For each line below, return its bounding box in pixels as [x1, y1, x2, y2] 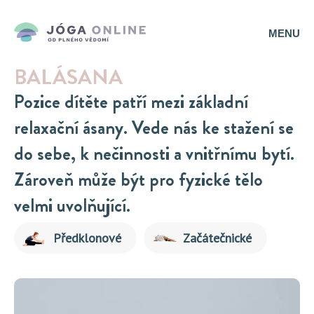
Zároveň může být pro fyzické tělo [14, 167, 263, 193]
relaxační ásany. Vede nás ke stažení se [14, 115, 294, 141]
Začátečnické [182, 229, 252, 246]
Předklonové [53, 229, 121, 246]
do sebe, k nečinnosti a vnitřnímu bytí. [14, 141, 294, 167]
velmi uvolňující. [14, 193, 130, 219]
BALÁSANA [14, 62, 123, 92]
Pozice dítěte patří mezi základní [14, 89, 248, 115]
